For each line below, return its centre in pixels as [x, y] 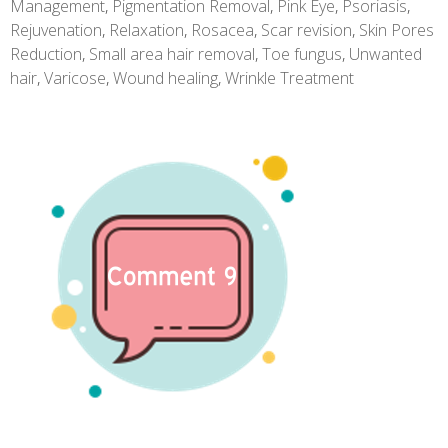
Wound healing [165, 78]
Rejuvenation [56, 30]
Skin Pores [396, 30]
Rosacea [222, 30]
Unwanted [385, 54]
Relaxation [146, 30]
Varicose [75, 78]
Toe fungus [302, 54]
